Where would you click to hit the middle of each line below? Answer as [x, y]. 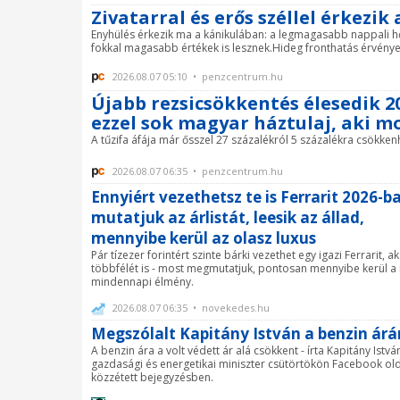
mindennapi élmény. [142, 282]
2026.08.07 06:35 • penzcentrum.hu [196, 171]
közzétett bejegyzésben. [152, 378]
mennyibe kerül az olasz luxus [204, 238]
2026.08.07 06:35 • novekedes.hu [190, 308]
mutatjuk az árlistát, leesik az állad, [228, 218]
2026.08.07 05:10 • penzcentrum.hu [196, 76]
